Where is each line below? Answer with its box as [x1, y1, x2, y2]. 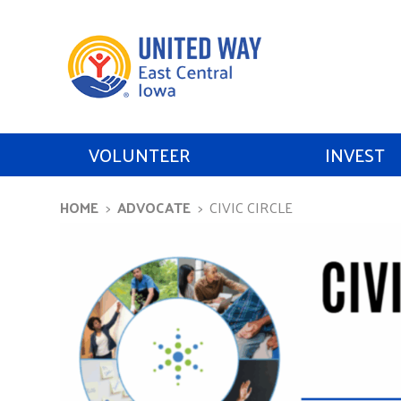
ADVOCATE [117, 194, 191, 221]
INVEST [324, 138, 385, 171]
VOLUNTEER [89, 138, 191, 171]
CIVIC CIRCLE [209, 194, 293, 221]
